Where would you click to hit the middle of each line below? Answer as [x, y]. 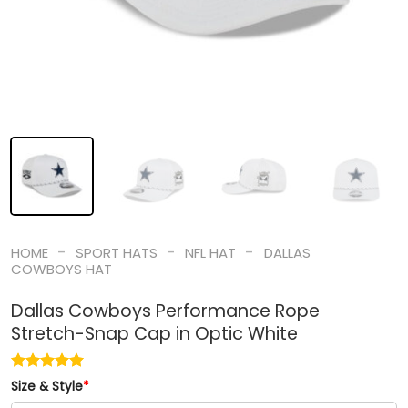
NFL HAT [211, 252]
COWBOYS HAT [61, 269]
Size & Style [46, 387]
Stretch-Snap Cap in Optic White [154, 334]
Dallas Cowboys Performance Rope [165, 311]
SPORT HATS [116, 252]
